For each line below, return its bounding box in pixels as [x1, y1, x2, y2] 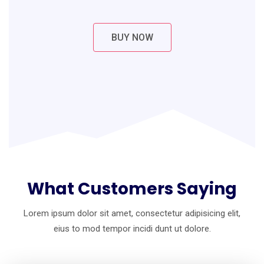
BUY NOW [111, 31, 153, 43]
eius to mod [53, 223, 103, 234]
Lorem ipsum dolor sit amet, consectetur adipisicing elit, [24, 207, 240, 219]
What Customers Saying [27, 177, 237, 200]
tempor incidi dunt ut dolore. [102, 223, 211, 234]
